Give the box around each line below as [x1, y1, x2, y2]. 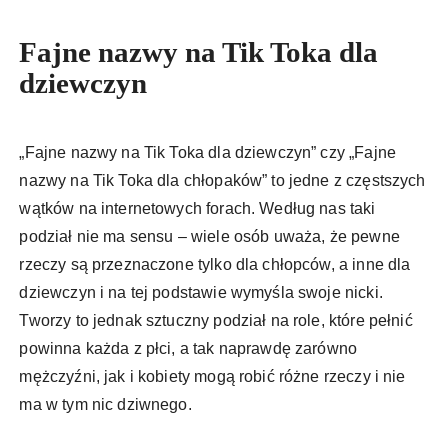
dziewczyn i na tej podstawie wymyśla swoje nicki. [19, 284, 383, 302]
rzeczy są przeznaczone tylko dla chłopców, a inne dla [19, 256, 411, 274]
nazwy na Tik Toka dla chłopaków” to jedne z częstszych [19, 172, 426, 190]
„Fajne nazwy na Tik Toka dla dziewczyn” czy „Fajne [19, 144, 396, 162]
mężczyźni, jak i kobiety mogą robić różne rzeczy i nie [19, 368, 406, 386]
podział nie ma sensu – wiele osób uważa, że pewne [19, 228, 400, 246]
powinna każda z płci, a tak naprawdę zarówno [19, 340, 358, 358]
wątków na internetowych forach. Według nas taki [19, 200, 376, 218]
